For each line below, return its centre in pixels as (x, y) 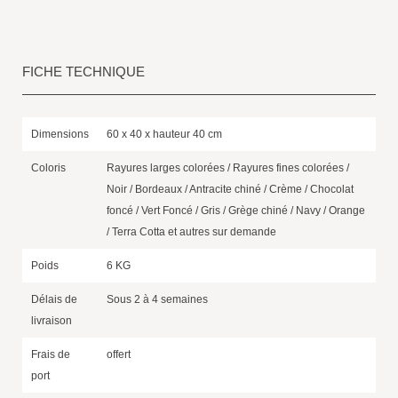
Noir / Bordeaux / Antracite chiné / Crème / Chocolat (230, 189)
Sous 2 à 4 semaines (157, 299)
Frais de (51, 354)
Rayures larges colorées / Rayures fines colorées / (228, 167)
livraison (52, 320)
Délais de (54, 299)
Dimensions (60, 134)
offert (119, 354)
